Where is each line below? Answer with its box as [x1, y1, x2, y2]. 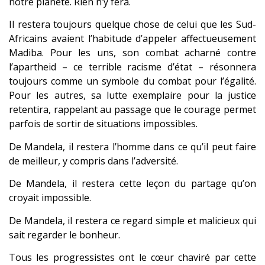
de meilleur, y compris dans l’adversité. [9, 154, 178, 167]
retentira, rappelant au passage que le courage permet [9, 103, 256, 117]
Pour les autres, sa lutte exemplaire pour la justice [9, 89, 256, 102]
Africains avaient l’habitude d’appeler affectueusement [9, 32, 256, 46]
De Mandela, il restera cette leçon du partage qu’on [9, 177, 256, 190]
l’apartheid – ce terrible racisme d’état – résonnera [9, 60, 256, 74]
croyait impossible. [9, 191, 91, 205]
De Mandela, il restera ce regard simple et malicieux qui [9, 214, 256, 227]
